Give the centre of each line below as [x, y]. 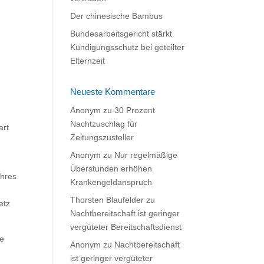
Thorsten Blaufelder [107, 200]
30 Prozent [135, 110]
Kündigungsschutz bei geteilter [128, 47]
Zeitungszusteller [102, 137]
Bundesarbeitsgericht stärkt [121, 34]
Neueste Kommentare [113, 92]
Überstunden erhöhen [111, 169]
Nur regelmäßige [146, 155]
